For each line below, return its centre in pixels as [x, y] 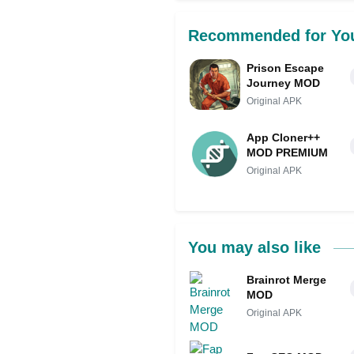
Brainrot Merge [286, 280]
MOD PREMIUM [287, 153]
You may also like [257, 248]
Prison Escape [285, 68]
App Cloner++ [283, 138]
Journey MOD [283, 83]
